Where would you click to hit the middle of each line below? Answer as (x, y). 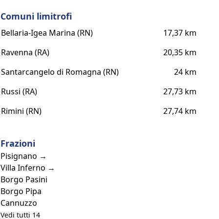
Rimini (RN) (22, 111)
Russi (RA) (19, 91)
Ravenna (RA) (25, 52)
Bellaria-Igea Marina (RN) (47, 33)
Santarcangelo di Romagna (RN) (60, 72)
